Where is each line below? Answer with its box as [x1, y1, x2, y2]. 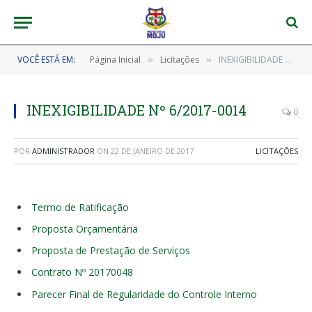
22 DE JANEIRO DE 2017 [111, 146, 194, 156]
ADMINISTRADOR [32, 146, 95, 156]
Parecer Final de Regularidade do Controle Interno [31, 287, 257, 301]
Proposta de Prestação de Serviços [31, 244, 190, 258]
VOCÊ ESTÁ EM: [17, 54, 75, 65]
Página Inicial [90, 54, 141, 65]
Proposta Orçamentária [31, 222, 138, 236]
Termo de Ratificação [31, 201, 129, 214]
